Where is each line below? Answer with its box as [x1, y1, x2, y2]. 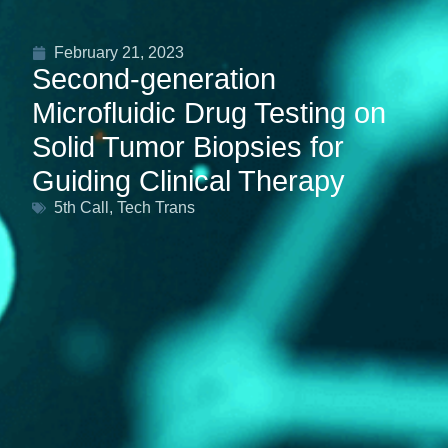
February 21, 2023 [54, 44, 184, 61]
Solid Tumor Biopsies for [32, 131, 344, 163]
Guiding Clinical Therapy [32, 165, 345, 197]
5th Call [54, 199, 109, 216]
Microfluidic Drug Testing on [32, 97, 386, 129]
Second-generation [32, 63, 276, 95]
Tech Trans [117, 199, 195, 216]
